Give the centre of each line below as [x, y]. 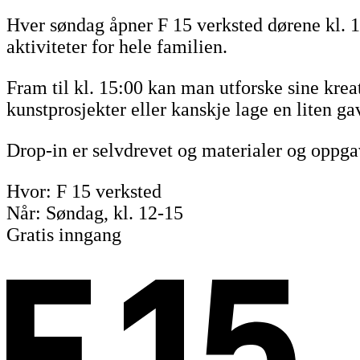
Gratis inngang [64, 234]
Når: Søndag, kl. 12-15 [95, 213]
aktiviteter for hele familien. [117, 46]
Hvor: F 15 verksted [84, 191]
